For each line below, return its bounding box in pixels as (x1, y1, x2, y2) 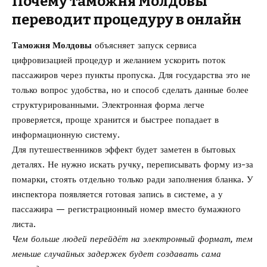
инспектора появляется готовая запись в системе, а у (12, 188, 223, 200)
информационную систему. (12, 129, 120, 140)
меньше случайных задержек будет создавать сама (12, 248, 221, 259)
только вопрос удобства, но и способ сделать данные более (12, 84, 249, 95)
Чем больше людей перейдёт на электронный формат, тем (12, 233, 253, 244)
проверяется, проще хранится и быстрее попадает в (12, 114, 219, 125)
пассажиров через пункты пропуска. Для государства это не (12, 69, 250, 80)
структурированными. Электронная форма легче (12, 99, 204, 110)
